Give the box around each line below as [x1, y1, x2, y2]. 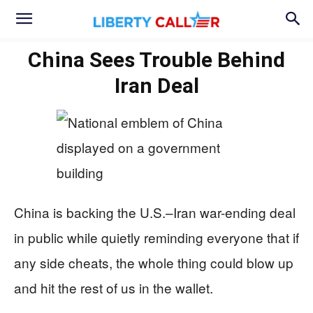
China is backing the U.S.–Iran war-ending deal [14, 203, 296, 221]
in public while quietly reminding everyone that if [14, 228, 299, 247]
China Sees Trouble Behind [28, 48, 285, 72]
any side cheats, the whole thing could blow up [14, 253, 293, 272]
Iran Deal [114, 73, 199, 98]
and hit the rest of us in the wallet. [14, 278, 213, 297]
